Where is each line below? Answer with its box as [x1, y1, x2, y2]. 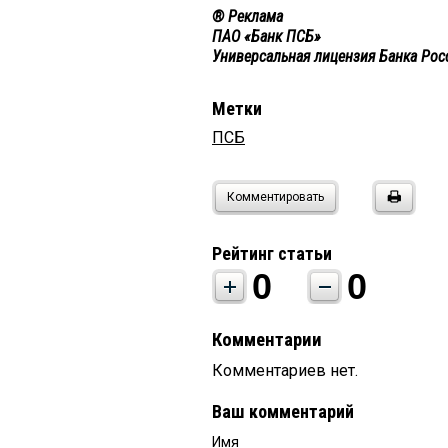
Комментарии [212, 329, 322, 352]
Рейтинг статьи [212, 243, 332, 265]
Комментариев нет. [212, 361, 358, 381]
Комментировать [227, 190, 324, 205]
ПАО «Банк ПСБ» [212, 27, 321, 47]
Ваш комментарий [212, 401, 354, 423]
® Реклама [212, 7, 283, 27]
